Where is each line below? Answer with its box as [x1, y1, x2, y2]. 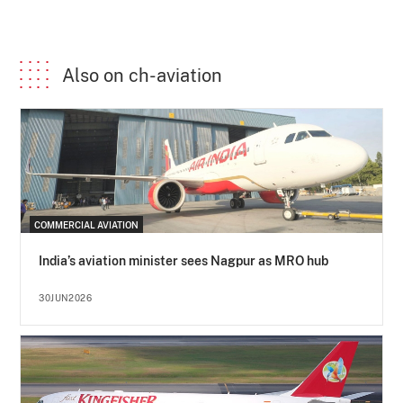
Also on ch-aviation [62, 64, 223, 86]
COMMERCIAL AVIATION [34, 219, 139, 231]
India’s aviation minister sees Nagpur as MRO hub [39, 254, 329, 269]
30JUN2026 [39, 292, 93, 304]
